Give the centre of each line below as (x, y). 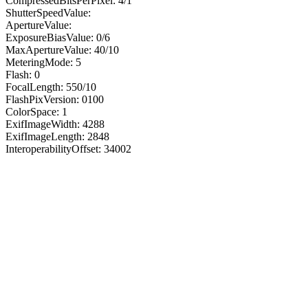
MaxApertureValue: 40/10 (62, 49)
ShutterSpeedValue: (48, 12)
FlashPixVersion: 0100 (55, 99)
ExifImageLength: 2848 (57, 136)
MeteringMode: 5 (43, 62)
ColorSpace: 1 (36, 111)
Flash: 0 (23, 74)
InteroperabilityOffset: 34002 (68, 148)
